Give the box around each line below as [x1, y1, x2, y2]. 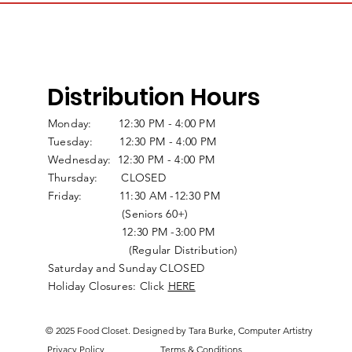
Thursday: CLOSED [47, 170, 166, 185]
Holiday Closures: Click [47, 279, 168, 294]
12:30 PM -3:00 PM [121, 225, 259, 240]
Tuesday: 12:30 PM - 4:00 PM [47, 134, 217, 149]
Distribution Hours [46, 81, 260, 115]
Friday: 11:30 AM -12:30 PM [47, 189, 220, 203]
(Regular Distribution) [47, 243, 238, 258]
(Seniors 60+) [47, 207, 189, 222]
